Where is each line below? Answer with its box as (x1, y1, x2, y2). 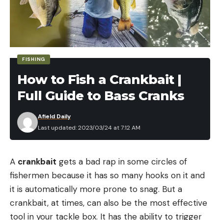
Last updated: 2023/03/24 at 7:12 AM (38, 124, 140, 132)
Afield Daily (38, 112, 71, 121)
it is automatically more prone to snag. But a (10, 184, 182, 195)
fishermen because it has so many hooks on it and (10, 170, 205, 181)
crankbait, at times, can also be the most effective (10, 197, 207, 209)
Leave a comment (151, 112, 200, 120)
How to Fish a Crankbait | (17, 72, 181, 88)
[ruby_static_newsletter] (10, 67, 107, 79)
